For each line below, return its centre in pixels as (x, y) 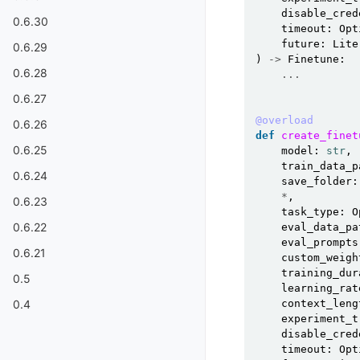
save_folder (317, 181)
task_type (310, 212)
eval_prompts (320, 242)
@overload (284, 120)
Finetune (313, 59)
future (301, 44)
